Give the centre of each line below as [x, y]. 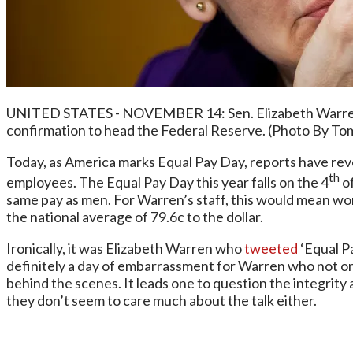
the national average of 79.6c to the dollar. [135, 217]
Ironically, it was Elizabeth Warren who [125, 248]
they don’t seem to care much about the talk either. [162, 300]
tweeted [271, 248]
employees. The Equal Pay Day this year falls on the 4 [167, 182]
